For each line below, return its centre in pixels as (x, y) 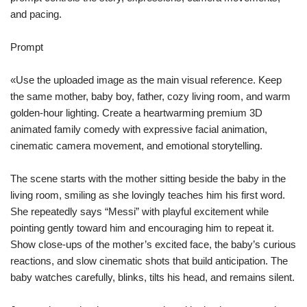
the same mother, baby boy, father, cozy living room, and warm (150, 96)
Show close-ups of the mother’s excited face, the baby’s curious (153, 244)
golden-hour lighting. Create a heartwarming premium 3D (136, 113)
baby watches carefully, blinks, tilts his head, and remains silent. (152, 277)
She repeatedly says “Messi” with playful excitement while (139, 211)
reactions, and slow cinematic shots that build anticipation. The (149, 261)
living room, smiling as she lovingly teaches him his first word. (148, 195)
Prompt (27, 47)
